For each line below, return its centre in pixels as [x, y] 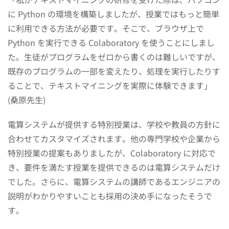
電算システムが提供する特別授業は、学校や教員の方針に [114, 124]
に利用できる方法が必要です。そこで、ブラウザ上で [106, 28]
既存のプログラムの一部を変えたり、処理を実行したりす [114, 71]
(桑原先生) [27, 99]
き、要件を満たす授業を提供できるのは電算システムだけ [114, 167]
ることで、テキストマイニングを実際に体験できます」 [110, 85]
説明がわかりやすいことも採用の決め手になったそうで [110, 196]
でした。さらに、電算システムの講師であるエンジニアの [114, 181]
